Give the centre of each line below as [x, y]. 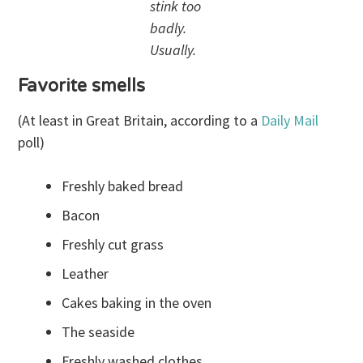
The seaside [98, 332]
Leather [85, 274]
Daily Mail [290, 121]
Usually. [173, 50]
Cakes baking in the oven [137, 303]
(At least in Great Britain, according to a [140, 121]
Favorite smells [82, 86]
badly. [168, 28]
